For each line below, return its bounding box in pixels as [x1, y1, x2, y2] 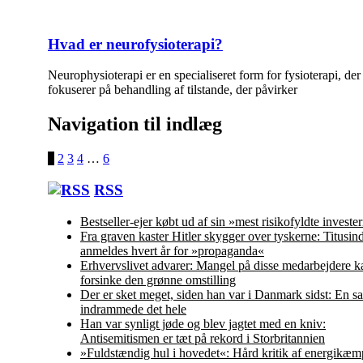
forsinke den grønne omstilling [80, 272, 236, 287]
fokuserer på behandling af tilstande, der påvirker [48, 83, 297, 97]
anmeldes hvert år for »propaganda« [80, 243, 264, 258]
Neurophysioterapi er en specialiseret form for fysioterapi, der [48, 68, 361, 83]
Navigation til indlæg [48, 113, 222, 135]
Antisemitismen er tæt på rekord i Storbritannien [80, 331, 325, 345]
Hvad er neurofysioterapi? [48, 35, 223, 53]
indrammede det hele [80, 301, 186, 316]
